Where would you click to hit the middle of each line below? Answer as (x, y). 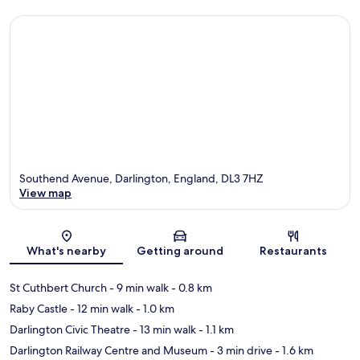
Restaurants (294, 250)
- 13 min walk (163, 329)
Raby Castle (39, 308)
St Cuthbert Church (58, 287)
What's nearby (67, 250)
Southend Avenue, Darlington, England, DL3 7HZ (141, 178)
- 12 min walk (100, 308)
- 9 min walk (138, 287)
